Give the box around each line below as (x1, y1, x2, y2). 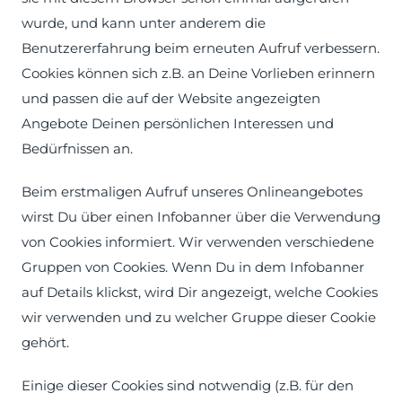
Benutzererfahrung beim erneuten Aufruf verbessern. (22, 39, 380, 57)
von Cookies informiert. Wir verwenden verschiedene (22, 233, 374, 250)
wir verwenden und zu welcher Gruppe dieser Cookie (22, 309, 376, 326)
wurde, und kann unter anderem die (22, 14, 266, 31)
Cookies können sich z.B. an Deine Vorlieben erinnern (22, 65, 375, 82)
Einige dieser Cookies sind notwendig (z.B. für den (22, 377, 354, 394)
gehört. (22, 334, 69, 351)
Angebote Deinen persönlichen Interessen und (22, 115, 334, 132)
